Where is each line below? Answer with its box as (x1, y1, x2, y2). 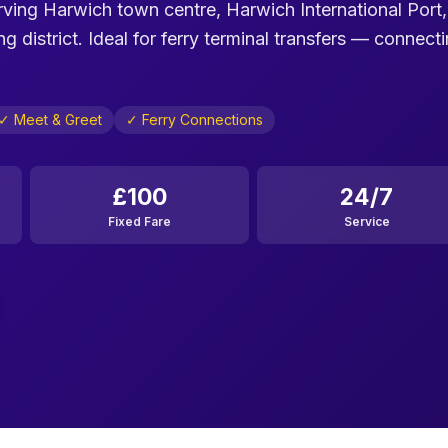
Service (343, 214, 390, 229)
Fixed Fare (108, 214, 171, 229)
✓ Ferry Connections (126, 111, 263, 128)
